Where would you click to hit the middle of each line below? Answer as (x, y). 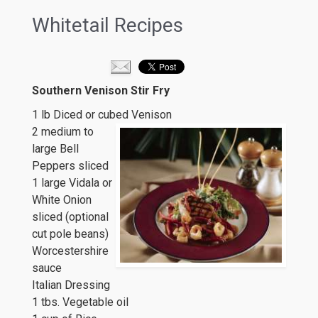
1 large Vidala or (72, 183)
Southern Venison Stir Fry (101, 91)
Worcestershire (70, 251)
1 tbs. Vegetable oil (80, 302)
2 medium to (63, 132)
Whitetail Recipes (108, 25)
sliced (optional (70, 217)
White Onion (62, 200)
